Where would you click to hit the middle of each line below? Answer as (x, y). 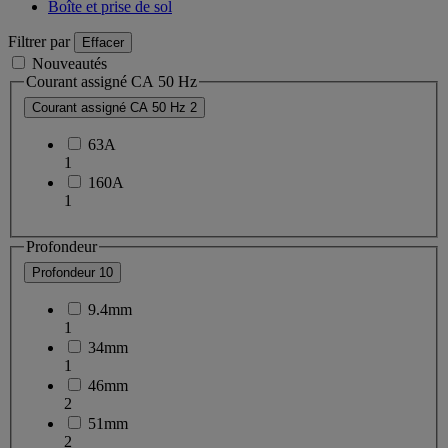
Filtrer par (39, 42)
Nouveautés (69, 64)
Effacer (103, 43)
